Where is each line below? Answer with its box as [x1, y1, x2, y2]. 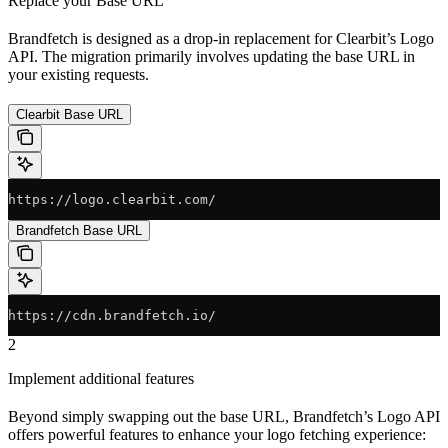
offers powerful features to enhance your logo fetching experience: [8, 425, 426, 443]
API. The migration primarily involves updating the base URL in [8, 47, 415, 65]
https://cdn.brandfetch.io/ [8, 307, 216, 323]
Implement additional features [8, 369, 194, 387]
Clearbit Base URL [16, 106, 123, 122]
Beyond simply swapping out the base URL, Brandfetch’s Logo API [8, 407, 440, 425]
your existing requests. [8, 65, 149, 83]
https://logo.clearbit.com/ [8, 191, 216, 207]
